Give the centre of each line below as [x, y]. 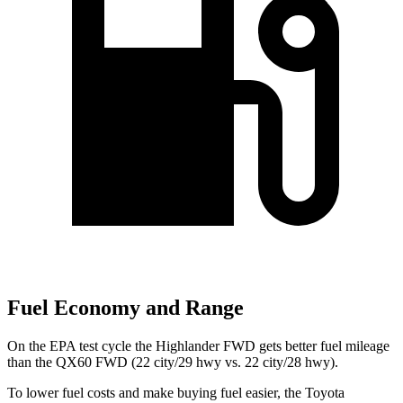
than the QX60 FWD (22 [79, 362]
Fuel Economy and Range [125, 308]
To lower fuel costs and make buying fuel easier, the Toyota [176, 392]
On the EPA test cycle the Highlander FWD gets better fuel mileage [198, 345]
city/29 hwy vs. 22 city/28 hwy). [244, 362]
